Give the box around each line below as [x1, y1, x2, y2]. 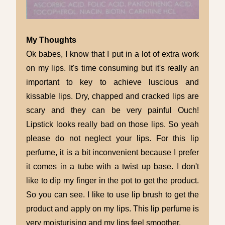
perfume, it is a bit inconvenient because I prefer [26, 148, 199, 157]
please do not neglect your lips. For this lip [26, 134, 199, 143]
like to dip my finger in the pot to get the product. [26, 176, 199, 185]
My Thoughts [26, 36, 76, 45]
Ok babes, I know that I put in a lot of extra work [26, 50, 199, 59]
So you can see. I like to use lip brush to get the [26, 190, 199, 199]
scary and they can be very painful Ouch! [26, 106, 199, 115]
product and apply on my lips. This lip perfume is [26, 204, 199, 213]
